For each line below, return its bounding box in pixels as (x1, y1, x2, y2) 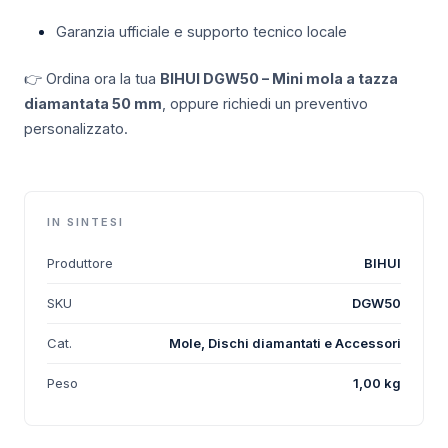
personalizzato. (24, 120, 128, 138)
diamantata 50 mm (24, 95, 162, 113)
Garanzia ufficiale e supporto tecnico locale (56, 23, 347, 41)
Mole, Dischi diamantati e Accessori (169, 335, 401, 352)
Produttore (47, 255, 113, 272)
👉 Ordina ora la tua (24, 70, 160, 88)
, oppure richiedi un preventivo (162, 95, 368, 113)
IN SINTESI (47, 215, 124, 230)
